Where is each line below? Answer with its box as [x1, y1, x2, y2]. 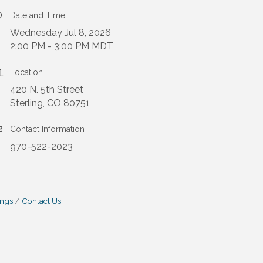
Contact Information [10, 124, 85, 134]
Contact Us [21, 195, 61, 205]
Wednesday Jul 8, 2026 [10, 26, 111, 38]
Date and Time [10, 10, 65, 20]
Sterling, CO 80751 [10, 97, 90, 109]
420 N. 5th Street [10, 83, 83, 95]
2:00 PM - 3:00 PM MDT [10, 40, 113, 52]
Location [10, 67, 43, 77]
